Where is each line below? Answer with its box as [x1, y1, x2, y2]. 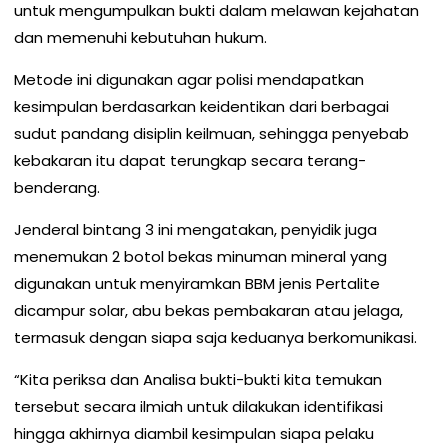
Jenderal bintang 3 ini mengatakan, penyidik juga [14, 218, 377, 240]
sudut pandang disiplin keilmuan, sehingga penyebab [14, 122, 409, 144]
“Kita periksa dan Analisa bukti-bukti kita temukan [14, 368, 382, 390]
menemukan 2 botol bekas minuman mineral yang [14, 245, 387, 267]
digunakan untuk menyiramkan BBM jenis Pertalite [14, 272, 380, 294]
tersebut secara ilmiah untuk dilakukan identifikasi [14, 395, 383, 417]
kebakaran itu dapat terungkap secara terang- [14, 149, 366, 171]
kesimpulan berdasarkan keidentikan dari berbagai [14, 95, 389, 117]
